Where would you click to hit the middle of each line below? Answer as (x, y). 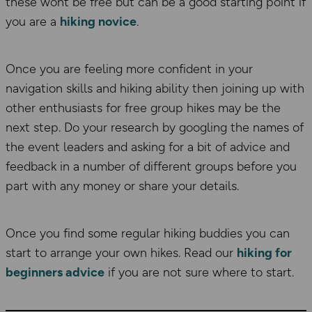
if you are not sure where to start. (199, 272)
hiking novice (98, 21)
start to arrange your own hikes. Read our (121, 252)
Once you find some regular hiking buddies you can (148, 233)
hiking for (264, 252)
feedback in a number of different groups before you (151, 166)
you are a (33, 21)
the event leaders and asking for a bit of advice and (148, 147)
